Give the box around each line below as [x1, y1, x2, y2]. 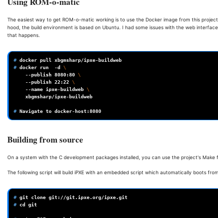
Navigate [19, 109, 43, 114]
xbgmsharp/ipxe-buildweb [25, 94, 92, 100]
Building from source [7, 133, 83, 145]
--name [25, 87, 43, 92]
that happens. [7, 32, 40, 38]
